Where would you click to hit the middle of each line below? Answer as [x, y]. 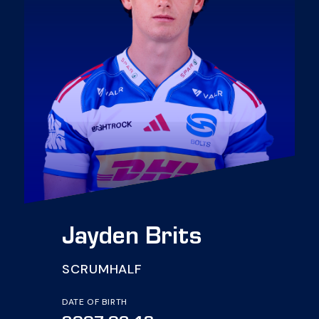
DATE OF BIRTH [95, 302]
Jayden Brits [132, 239]
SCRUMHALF [102, 269]
